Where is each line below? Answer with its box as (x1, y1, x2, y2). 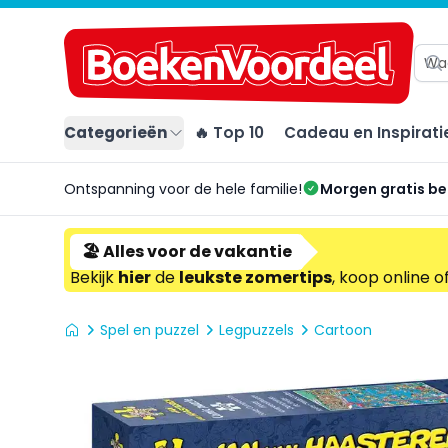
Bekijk (70, 266, 118, 290)
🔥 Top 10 (194, 122, 264, 144)
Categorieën (64, 122, 168, 144)
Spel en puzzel (100, 320, 199, 341)
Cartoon (314, 320, 372, 341)
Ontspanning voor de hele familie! (64, 179, 302, 200)
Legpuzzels (219, 320, 294, 341)
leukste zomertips (179, 266, 332, 290)
